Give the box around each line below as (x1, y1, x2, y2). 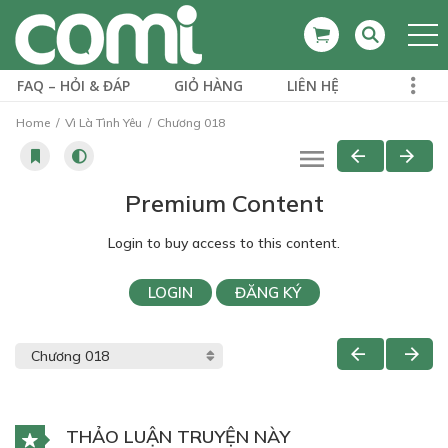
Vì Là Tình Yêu (65, 115, 142, 130)
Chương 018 (154, 115, 225, 130)
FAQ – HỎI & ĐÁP (17, 76, 130, 95)
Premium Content (124, 188, 324, 218)
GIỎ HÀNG (174, 76, 243, 95)
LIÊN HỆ (287, 76, 339, 95)
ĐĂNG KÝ (234, 283, 301, 302)
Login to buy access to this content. (108, 234, 340, 252)
